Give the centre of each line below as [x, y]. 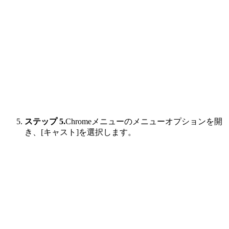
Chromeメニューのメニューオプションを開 [144, 122]
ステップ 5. [45, 122]
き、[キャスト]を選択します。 [80, 132]
